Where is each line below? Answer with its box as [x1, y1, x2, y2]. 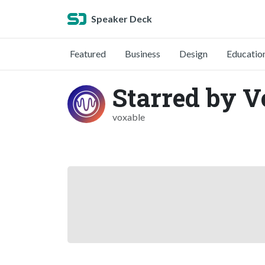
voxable [112, 111, 145, 122]
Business [125, 48, 160, 59]
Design [179, 48, 208, 59]
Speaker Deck [91, 13, 152, 24]
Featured [70, 48, 106, 59]
